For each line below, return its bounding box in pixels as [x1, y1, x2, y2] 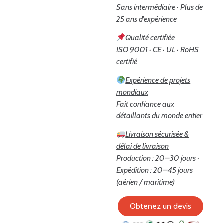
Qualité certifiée [125, 33, 175, 43]
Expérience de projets [125, 75, 191, 85]
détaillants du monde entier [116, 111, 202, 121]
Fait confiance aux [116, 99, 174, 109]
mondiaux [116, 87, 148, 97]
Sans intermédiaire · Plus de [116, 2, 203, 12]
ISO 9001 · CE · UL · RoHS [116, 45, 199, 55]
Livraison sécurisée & [125, 129, 189, 139]
